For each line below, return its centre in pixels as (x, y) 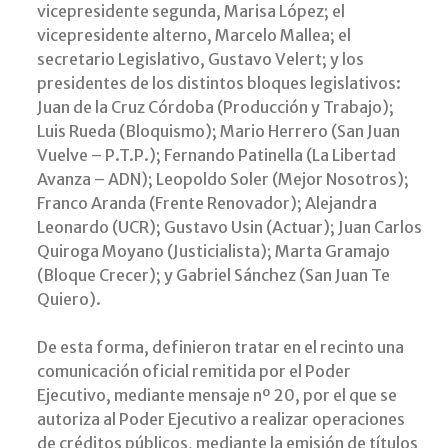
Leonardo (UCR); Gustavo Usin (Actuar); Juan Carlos (229, 227)
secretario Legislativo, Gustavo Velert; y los (200, 59)
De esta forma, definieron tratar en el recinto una (220, 347)
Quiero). (69, 299)
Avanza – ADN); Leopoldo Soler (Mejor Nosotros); (223, 179)
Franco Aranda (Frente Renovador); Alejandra (207, 203)
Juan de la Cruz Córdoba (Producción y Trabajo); (215, 107)
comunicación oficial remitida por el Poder (194, 371)
